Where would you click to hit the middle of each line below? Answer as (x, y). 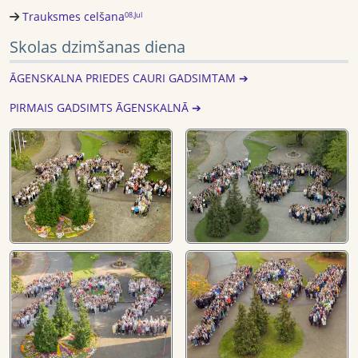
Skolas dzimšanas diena (97, 47)
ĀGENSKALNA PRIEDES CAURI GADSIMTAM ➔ (129, 78)
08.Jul (133, 14)
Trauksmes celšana (74, 17)
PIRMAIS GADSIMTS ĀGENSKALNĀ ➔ (105, 108)
